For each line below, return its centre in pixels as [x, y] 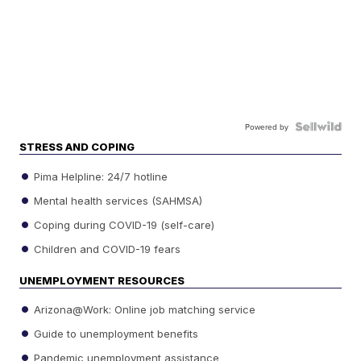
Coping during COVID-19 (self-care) [123, 224]
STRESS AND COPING [77, 147]
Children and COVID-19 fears [106, 249]
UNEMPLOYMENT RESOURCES [102, 280]
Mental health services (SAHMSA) [117, 200]
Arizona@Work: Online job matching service [143, 309]
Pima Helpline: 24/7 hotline [100, 176]
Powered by [266, 127]
